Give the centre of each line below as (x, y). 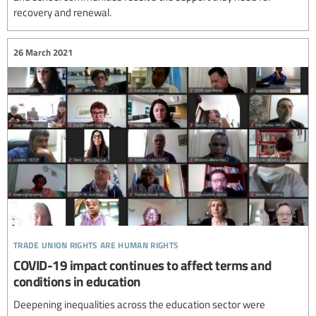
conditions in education (77, 281)
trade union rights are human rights (96, 243)
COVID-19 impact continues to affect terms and (142, 265)
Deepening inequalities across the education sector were (139, 304)
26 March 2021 (43, 53)
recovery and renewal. (62, 12)
